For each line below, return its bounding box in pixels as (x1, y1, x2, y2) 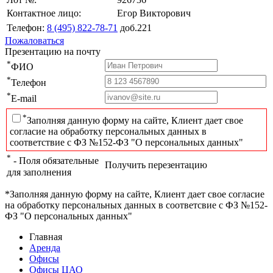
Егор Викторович (117, 8, 191, 19)
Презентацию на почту (5, 46, 101, 57)
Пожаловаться (5, 35, 64, 46)
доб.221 (118, 23, 152, 34)
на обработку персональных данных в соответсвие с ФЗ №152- (5, 200, 268, 211)
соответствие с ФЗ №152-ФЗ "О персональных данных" (10, 136, 243, 147)
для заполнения (7, 166, 71, 177)
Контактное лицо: (7, 8, 81, 19)
